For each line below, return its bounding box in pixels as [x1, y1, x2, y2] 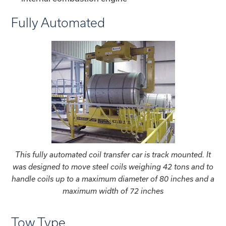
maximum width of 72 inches [63, 186, 163, 195]
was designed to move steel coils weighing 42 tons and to [13, 162, 213, 171]
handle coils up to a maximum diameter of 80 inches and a [12, 174, 214, 183]
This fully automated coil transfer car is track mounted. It [15, 150, 211, 159]
